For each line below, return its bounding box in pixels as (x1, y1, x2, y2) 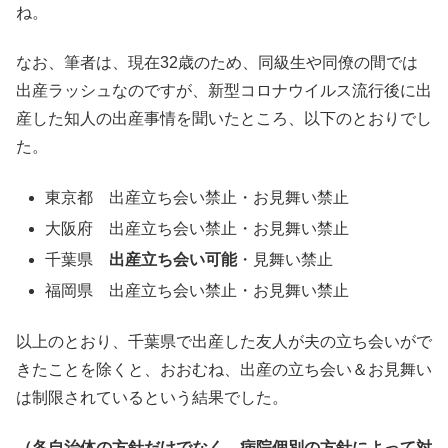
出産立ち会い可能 (109, 250, 238, 268)
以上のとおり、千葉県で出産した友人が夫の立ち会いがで (16, 332, 432, 350)
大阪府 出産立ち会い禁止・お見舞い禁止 (45, 219, 350, 237)
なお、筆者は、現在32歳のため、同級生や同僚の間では (16, 54, 418, 72)
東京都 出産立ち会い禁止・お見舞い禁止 (45, 188, 350, 206)
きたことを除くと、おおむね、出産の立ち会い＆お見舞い (16, 360, 432, 378)
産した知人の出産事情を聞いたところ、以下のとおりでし (16, 110, 432, 128)
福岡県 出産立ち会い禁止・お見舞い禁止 (45, 282, 350, 300)
